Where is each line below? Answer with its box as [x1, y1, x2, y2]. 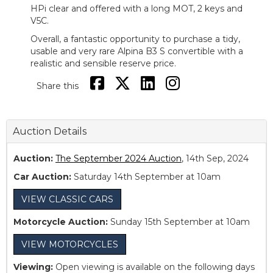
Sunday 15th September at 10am [110, 216, 250, 228]
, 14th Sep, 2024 [182, 153, 249, 165]
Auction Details [13, 126, 87, 138]
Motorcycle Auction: [13, 216, 108, 228]
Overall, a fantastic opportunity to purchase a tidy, [30, 34, 240, 45]
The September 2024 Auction [55, 153, 182, 165]
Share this [37, 80, 79, 92]
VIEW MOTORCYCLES [21, 239, 118, 250]
